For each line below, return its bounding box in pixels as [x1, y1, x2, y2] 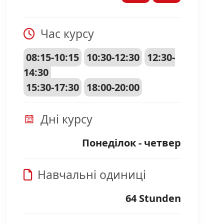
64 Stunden [125, 191, 181, 205]
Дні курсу [37, 110, 92, 127]
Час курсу [37, 25, 94, 41]
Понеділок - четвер [81, 135, 181, 149]
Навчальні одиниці [34, 166, 146, 182]
